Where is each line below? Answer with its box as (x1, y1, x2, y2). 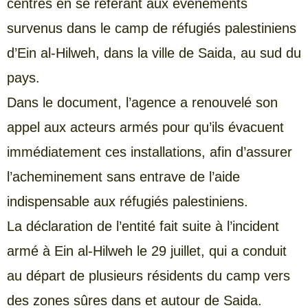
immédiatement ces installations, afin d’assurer (7, 144, 292, 159)
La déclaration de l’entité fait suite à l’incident (7, 218, 279, 234)
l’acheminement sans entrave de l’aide (7, 168, 240, 184)
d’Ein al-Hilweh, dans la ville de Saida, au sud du (7, 45, 301, 60)
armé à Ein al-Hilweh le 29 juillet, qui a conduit (7, 243, 287, 258)
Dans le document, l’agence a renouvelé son (7, 94, 278, 110)
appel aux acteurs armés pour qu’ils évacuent (7, 119, 284, 135)
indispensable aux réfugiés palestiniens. (7, 193, 248, 209)
